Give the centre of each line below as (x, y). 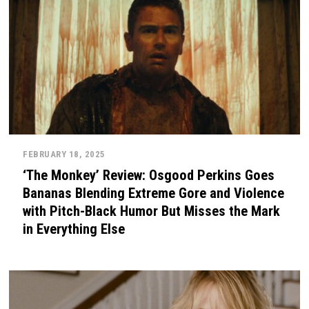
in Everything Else (74, 229)
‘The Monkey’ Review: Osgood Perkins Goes (149, 176)
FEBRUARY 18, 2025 (64, 154)
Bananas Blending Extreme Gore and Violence (154, 193)
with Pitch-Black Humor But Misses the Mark (152, 211)
